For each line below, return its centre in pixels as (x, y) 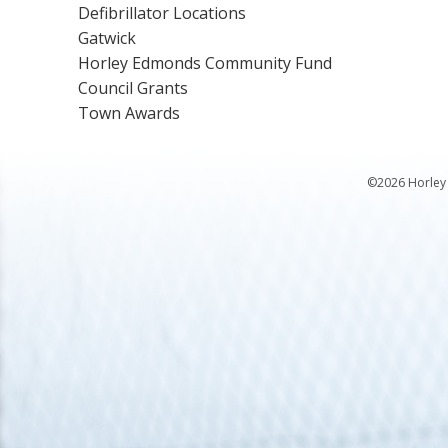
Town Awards (129, 113)
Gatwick (107, 38)
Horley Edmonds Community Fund (205, 63)
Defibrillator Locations (162, 13)
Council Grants (133, 88)
